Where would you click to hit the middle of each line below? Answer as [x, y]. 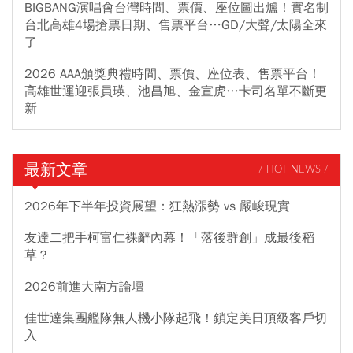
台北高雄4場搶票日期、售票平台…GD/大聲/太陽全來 [176, 25]
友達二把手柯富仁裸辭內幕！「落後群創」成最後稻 [169, 238]
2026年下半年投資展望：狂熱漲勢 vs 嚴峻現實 [157, 206]
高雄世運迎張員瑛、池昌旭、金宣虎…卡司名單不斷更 [176, 91]
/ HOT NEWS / [294, 170]
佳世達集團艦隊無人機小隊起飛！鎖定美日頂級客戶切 [176, 318]
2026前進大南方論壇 [84, 286]
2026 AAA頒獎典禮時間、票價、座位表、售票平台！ [173, 74]
